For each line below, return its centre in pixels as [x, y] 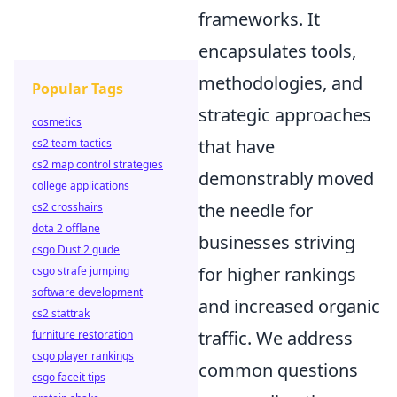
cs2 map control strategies [97, 164]
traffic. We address [276, 338]
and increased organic [289, 306]
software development [87, 292]
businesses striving [277, 242]
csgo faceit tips [69, 377]
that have [237, 147]
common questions [278, 370]
